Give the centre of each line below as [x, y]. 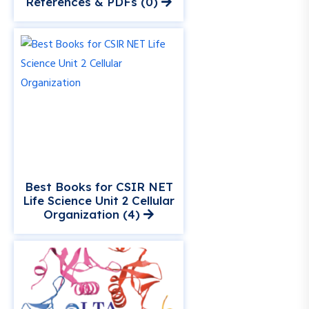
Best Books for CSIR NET [99, 187]
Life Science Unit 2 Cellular [99, 201]
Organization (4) [93, 215]
